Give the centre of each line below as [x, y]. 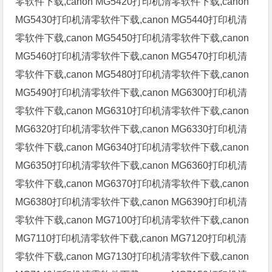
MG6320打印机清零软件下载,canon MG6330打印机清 [131, 129]
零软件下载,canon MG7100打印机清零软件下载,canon [132, 220]
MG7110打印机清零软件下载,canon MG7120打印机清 [131, 238]
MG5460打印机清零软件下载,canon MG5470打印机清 [131, 56]
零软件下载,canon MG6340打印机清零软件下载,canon [132, 147]
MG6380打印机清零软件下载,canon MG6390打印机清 [131, 202]
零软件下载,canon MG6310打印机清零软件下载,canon [132, 110]
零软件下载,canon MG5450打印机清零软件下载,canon [132, 38]
